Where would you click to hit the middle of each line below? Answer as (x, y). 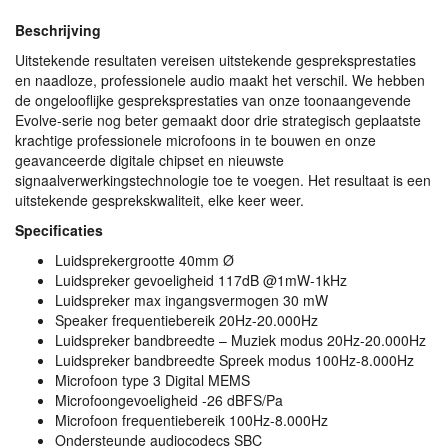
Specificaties (59, 230)
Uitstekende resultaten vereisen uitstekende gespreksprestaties (215, 60)
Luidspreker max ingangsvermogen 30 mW (191, 300)
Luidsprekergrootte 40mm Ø (144, 260)
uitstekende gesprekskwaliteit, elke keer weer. (159, 200)
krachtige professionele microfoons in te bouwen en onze (195, 140)
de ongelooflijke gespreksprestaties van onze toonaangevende (213, 100)
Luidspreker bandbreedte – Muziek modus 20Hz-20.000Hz (240, 340)
